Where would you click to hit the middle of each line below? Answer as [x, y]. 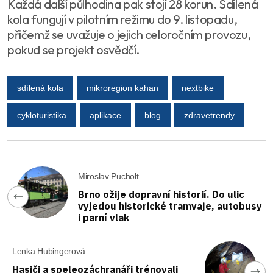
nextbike [198, 87]
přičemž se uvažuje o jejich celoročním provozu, [129, 34]
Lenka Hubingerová [49, 251]
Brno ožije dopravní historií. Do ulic [161, 194]
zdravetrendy [209, 115]
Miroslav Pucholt [108, 176]
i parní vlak [104, 218]
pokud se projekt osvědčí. [74, 50]
